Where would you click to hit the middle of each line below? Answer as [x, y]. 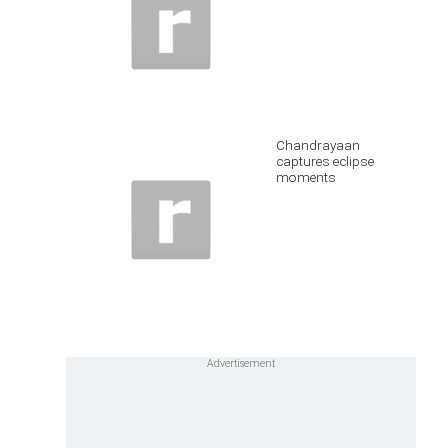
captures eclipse [325, 161]
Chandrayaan [318, 145]
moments [306, 177]
